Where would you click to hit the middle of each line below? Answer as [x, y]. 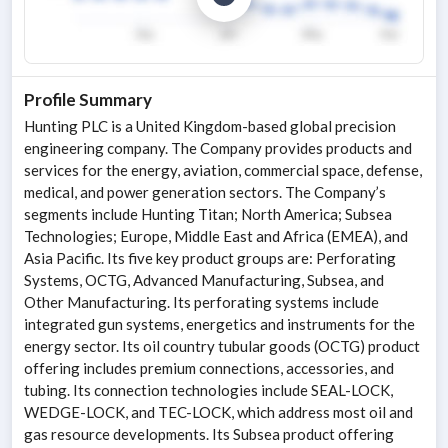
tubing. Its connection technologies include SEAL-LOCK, [208, 390]
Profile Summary [88, 100]
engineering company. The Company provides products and [218, 148]
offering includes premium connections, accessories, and [209, 368]
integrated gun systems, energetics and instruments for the [219, 324]
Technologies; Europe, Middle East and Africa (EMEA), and [216, 236]
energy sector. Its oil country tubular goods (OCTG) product [222, 346]
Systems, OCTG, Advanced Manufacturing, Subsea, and [204, 280]
